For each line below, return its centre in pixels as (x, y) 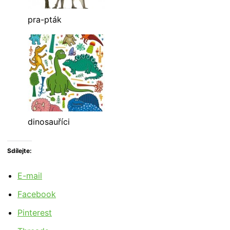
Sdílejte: (20, 151)
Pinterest (35, 213)
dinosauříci (49, 122)
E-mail (30, 176)
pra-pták (45, 20)
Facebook (37, 194)
